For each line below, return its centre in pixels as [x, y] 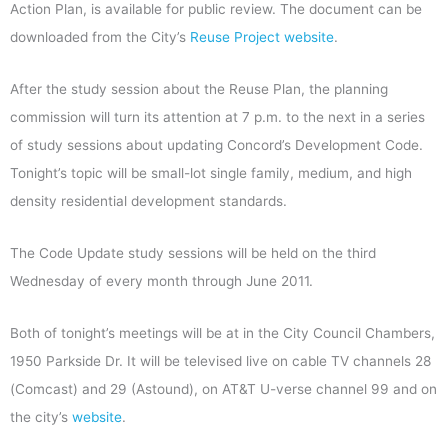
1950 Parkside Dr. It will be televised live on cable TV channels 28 [220, 361]
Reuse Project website [262, 37]
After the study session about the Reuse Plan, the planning [199, 89]
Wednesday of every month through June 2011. [161, 281]
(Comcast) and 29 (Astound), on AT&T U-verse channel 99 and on [223, 389]
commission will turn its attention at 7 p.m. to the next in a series [217, 117]
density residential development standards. [148, 201]
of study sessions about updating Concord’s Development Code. [216, 145]
